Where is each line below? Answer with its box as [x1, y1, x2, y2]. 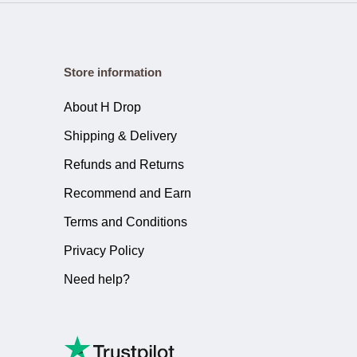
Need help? [64, 273, 130, 286]
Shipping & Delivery [64, 129, 177, 143]
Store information [64, 65, 162, 79]
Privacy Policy [64, 244, 144, 257]
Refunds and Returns [64, 158, 184, 171]
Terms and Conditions [64, 215, 187, 229]
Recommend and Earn [64, 186, 191, 200]
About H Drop [64, 100, 141, 114]
